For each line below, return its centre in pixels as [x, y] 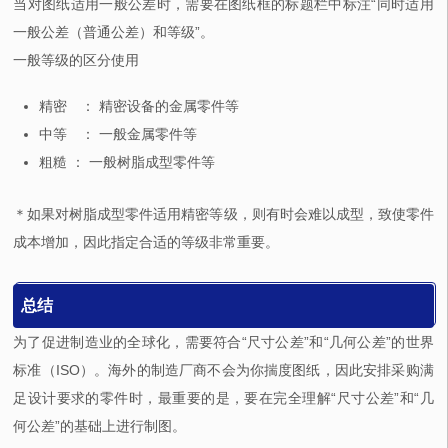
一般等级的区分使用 [76, 60]
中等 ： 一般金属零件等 [118, 134]
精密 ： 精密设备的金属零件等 [139, 106]
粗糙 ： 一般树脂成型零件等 [127, 162]
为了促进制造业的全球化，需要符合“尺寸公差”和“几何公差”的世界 [223, 342]
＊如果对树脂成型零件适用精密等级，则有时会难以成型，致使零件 [223, 214]
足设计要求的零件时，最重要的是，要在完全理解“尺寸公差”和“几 [223, 398]
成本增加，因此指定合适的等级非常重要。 [146, 242]
